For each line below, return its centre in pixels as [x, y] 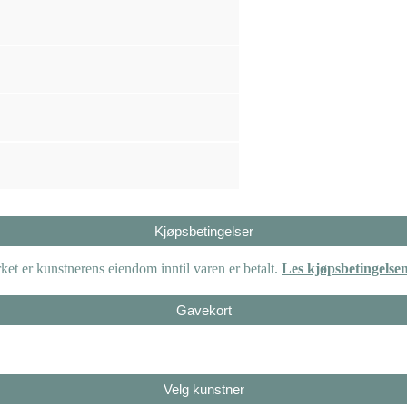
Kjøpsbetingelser [203, 231]
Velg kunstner [203, 389]
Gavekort [203, 310]
